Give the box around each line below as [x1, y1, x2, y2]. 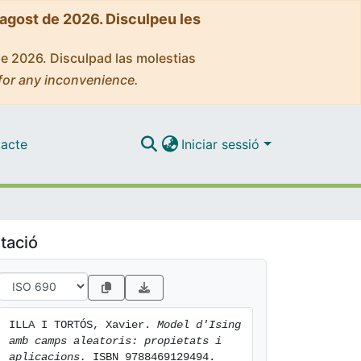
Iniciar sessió [181, 135, 264, 152]
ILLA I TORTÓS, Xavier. [9, 318, 157, 331]
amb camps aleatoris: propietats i [9, 334, 222, 347]
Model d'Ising [157, 318, 241, 331]
